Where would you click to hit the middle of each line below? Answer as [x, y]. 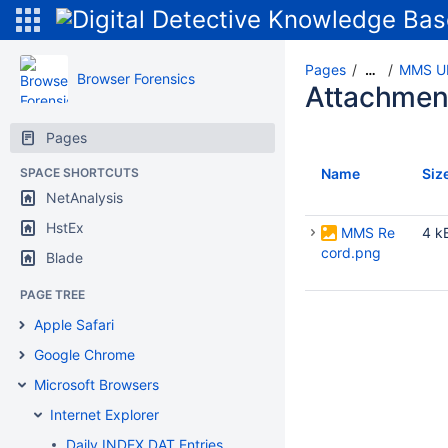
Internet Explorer [104, 414]
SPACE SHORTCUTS [79, 172]
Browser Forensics [136, 78]
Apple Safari [74, 324]
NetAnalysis [84, 197]
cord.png [351, 252]
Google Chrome [84, 354]
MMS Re [368, 232]
